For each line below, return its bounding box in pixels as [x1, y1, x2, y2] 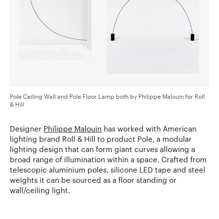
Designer [10, 124, 44, 133]
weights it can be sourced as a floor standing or [10, 175, 176, 184]
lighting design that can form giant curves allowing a [10, 144, 195, 153]
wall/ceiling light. [10, 185, 70, 195]
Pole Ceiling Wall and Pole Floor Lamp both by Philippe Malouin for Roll [10, 92, 205, 100]
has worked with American [102, 124, 197, 133]
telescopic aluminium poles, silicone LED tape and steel [10, 165, 205, 174]
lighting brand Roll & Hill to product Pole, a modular [10, 134, 192, 143]
